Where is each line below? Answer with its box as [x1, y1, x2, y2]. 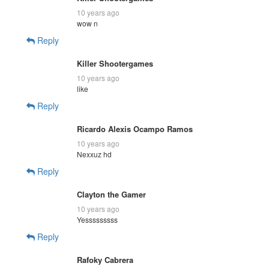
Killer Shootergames [77, 57, 153, 69]
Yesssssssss [77, 214, 118, 225]
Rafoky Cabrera [77, 253, 133, 265]
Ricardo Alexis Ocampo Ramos [77, 122, 193, 134]
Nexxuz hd [77, 148, 112, 159]
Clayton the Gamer [77, 188, 146, 200]
